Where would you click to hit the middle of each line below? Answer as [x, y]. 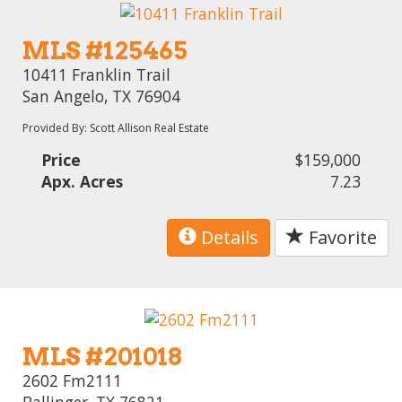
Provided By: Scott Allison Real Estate [116, 128]
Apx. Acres [83, 182]
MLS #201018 [102, 356]
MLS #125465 [105, 51]
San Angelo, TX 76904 [102, 96]
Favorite [341, 238]
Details [227, 238]
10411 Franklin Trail [97, 75]
